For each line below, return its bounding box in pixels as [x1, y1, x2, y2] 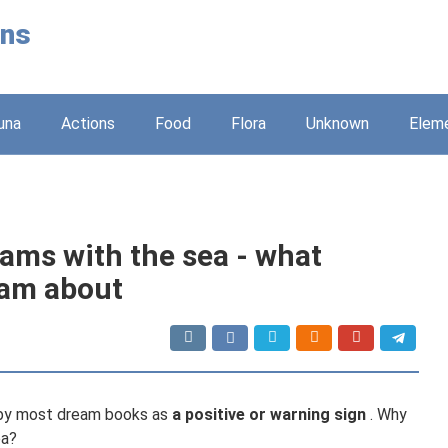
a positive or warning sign [172, 405, 366, 424]
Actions [61, 114, 115, 133]
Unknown [306, 114, 369, 133]
